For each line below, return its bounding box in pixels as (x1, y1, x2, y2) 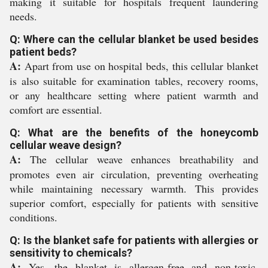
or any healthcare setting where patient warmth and (10, 88, 258, 102)
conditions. (10, 210, 57, 224)
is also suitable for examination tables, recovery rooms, (10, 74, 258, 88)
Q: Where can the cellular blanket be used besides (10, 33, 258, 45)
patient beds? (10, 45, 77, 58)
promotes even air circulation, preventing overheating (10, 167, 258, 181)
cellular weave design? (10, 139, 121, 151)
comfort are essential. (10, 102, 102, 117)
